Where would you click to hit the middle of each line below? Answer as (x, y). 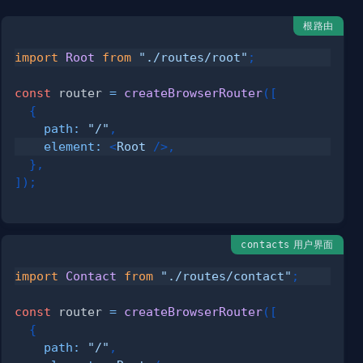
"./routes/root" (194, 58)
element (70, 147)
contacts (265, 244)
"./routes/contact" (226, 275)
